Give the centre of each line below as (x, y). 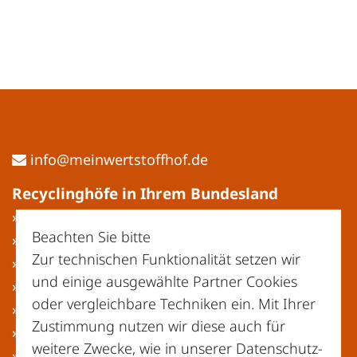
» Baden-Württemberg (87, 216)
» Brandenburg (62, 286)
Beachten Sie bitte (91, 237)
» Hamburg (49, 332)
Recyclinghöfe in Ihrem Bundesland (145, 193)
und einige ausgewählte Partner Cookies (165, 281)
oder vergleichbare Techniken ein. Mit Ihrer (174, 304)
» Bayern (41, 239)
